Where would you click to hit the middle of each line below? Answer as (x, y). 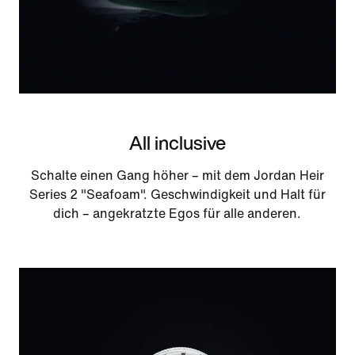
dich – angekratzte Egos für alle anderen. (177, 213)
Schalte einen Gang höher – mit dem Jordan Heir (177, 175)
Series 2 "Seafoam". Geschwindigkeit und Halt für (177, 194)
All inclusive (177, 142)
